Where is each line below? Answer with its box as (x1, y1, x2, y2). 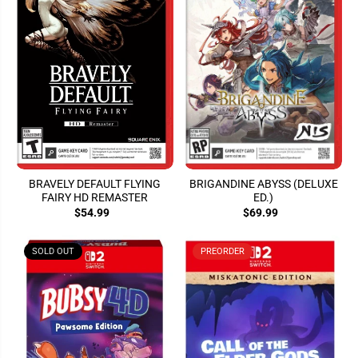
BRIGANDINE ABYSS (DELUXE (189, 177, 338, 190)
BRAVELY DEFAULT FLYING (29, 177, 161, 190)
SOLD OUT (32, 245, 74, 257)
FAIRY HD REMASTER (42, 190, 148, 204)
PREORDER (201, 245, 245, 257)
